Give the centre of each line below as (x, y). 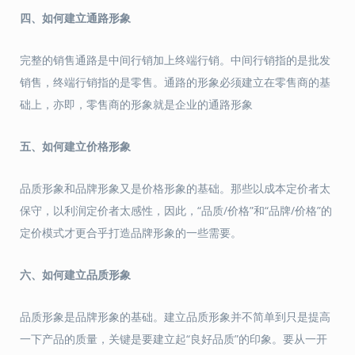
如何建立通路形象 (86, 18)
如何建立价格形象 (86, 146)
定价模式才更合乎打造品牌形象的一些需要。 (131, 233)
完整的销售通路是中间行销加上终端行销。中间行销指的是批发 (175, 60)
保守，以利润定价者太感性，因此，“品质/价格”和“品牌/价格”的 (176, 210)
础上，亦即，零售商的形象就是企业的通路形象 (136, 104)
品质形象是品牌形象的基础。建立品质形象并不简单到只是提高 (175, 317)
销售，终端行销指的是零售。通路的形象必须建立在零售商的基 (175, 82)
